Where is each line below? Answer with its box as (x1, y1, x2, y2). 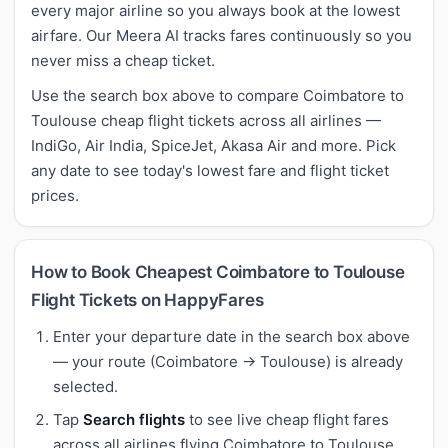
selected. (53, 376, 118, 396)
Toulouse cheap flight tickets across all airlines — (31, 110, 381, 130)
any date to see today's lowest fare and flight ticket (31, 160, 389, 180)
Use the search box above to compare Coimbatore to (31, 85, 404, 105)
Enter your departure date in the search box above (53, 326, 410, 346)
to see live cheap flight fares (185, 409, 389, 429)
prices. (31, 185, 79, 205)
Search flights (83, 409, 185, 429)
